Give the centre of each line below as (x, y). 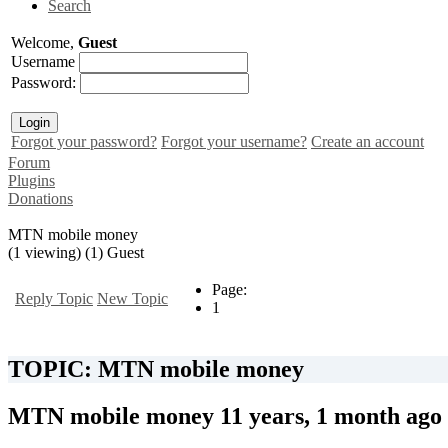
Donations (40, 198)
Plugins (31, 180)
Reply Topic (54, 298)
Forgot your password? (84, 141)
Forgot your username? (234, 141)
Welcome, (44, 42)
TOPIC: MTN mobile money (156, 368)
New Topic (132, 298)
